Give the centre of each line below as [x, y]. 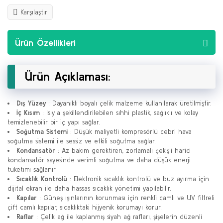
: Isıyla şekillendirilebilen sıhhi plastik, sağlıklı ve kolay [119, 113]
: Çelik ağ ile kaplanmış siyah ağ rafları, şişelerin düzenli [118, 217]
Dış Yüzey [31, 103]
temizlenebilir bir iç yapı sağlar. [54, 122]
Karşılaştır [34, 12]
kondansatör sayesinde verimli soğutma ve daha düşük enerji [99, 160]
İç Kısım [28, 113]
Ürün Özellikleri [45, 42]
